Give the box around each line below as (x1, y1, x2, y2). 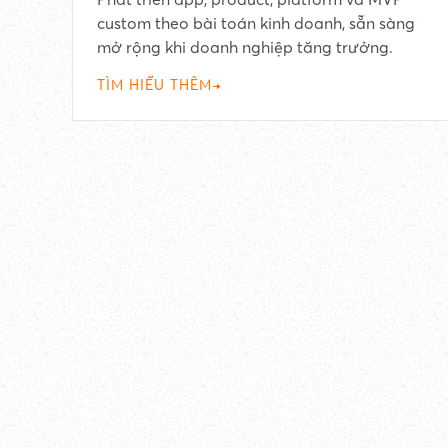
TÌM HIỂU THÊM (97, 76, 212, 94)
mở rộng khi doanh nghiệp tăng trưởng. (97, 37, 393, 57)
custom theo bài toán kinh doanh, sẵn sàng (97, 13, 415, 33)
